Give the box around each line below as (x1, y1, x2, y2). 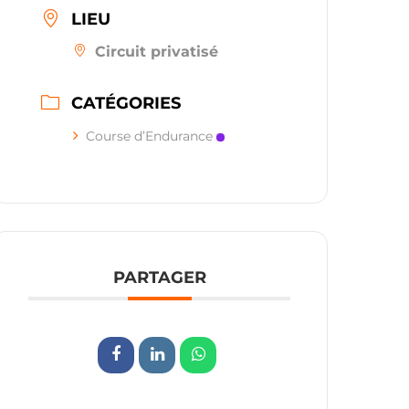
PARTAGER (112, 267, 206, 288)
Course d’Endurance (86, 128, 214, 144)
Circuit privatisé (95, 43, 219, 60)
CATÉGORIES (71, 93, 182, 113)
